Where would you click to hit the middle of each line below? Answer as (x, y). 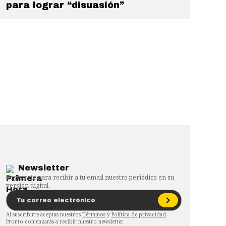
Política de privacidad (139, 215)
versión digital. (28, 186)
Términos (94, 215)
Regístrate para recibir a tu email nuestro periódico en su (90, 178)
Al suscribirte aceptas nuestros (43, 215)
